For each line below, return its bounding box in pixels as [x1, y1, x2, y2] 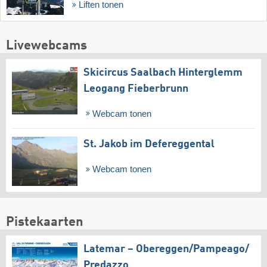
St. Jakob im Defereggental [83, 139, 215, 150]
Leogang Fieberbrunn [83, 83, 188, 94]
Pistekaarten [6, 216, 83, 229]
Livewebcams [6, 39, 87, 52]
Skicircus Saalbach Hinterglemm [83, 67, 243, 78]
